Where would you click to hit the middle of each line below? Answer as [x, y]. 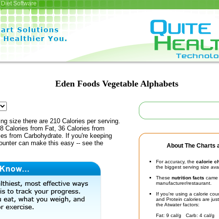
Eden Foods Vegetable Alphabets [117, 84]
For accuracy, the [176, 162]
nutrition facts [188, 178]
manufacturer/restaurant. [184, 183]
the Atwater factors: [178, 205]
